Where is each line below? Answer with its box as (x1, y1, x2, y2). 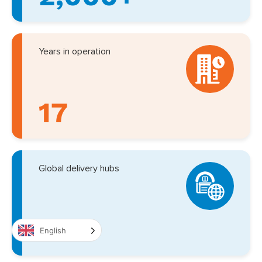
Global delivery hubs (39, 164, 119, 174)
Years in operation (39, 47, 111, 57)
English (40, 225, 66, 235)
